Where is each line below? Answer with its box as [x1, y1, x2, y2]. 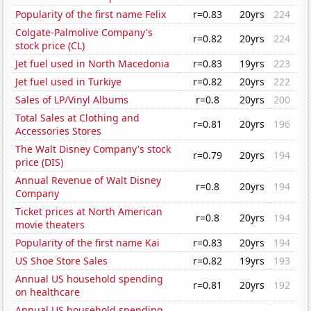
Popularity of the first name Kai [15, 236, 160, 250]
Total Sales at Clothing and [15, 111, 140, 125]
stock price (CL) [15, 39, 85, 53]
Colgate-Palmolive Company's [15, 26, 153, 40]
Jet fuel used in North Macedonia [15, 57, 170, 71]
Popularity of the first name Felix [15, 8, 167, 22]
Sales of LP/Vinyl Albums [15, 93, 129, 107]
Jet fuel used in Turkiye [15, 75, 122, 89]
